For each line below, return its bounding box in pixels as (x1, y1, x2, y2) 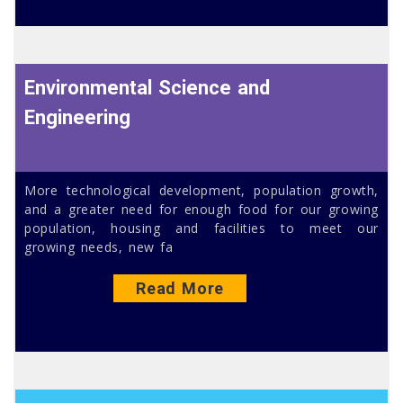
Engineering (24, 105, 131, 129)
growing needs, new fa (24, 237, 174, 255)
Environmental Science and (24, 76, 271, 99)
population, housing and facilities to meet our (24, 219, 379, 237)
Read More (136, 278, 224, 298)
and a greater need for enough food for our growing (24, 200, 379, 218)
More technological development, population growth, (24, 181, 379, 199)
